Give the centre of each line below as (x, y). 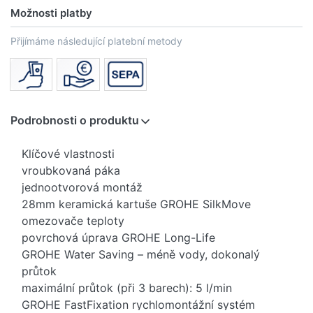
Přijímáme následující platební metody (96, 41)
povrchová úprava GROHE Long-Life (118, 237)
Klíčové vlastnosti (68, 153)
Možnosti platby (51, 13)
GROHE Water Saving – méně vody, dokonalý (141, 254)
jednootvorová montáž (82, 187)
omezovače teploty (73, 220)
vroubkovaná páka (71, 170)
